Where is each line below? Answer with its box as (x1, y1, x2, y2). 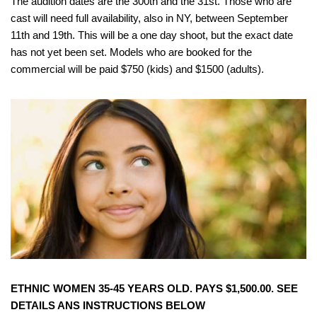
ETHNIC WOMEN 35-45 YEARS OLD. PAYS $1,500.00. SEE (11, 282, 298, 295)
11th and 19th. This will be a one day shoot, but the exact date (11, 28, 293, 41)
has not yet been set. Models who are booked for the (11, 45, 252, 58)
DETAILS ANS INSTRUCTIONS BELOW (11, 299, 205, 312)
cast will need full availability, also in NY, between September (11, 11, 288, 24)
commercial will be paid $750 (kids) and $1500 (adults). (11, 62, 264, 75)
